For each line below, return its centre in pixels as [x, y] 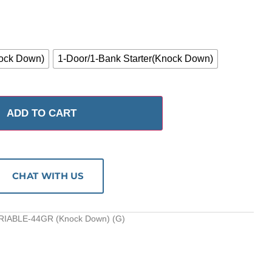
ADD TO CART [41, 114]
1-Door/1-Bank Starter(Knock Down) [135, 58]
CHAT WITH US [48, 176]
